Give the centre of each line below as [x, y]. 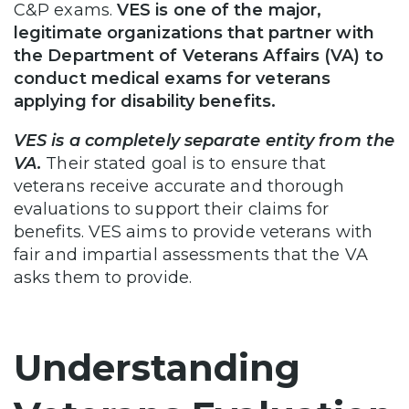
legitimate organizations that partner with [194, 33]
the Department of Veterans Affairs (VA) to [199, 56]
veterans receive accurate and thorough [179, 187]
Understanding [157, 368]
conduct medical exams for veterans [173, 79]
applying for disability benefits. [147, 102]
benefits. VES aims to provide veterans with [193, 232]
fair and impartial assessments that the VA [191, 255]
